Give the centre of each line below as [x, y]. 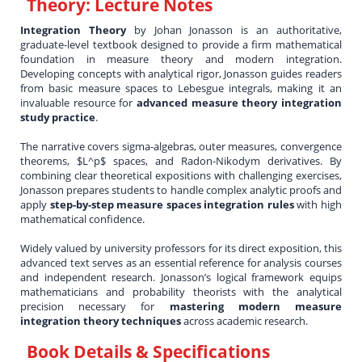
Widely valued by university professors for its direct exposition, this [181, 248]
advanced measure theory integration [239, 102]
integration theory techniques [101, 320]
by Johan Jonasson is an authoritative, [234, 29]
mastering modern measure [255, 306]
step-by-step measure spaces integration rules [172, 204]
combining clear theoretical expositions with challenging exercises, [181, 175]
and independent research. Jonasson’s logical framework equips [181, 277]
